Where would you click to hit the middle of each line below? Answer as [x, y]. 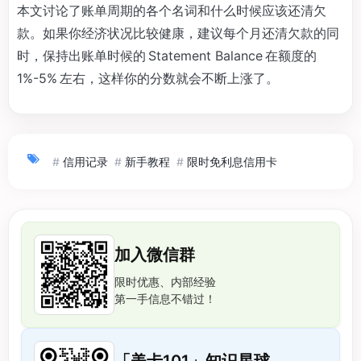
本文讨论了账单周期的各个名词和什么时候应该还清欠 [172, 10]
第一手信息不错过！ [165, 298]
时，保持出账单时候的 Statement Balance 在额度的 [168, 55]
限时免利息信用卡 [232, 161]
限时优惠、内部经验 [165, 281]
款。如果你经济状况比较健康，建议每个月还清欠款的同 [178, 33]
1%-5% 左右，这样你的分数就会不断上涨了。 [148, 78]
